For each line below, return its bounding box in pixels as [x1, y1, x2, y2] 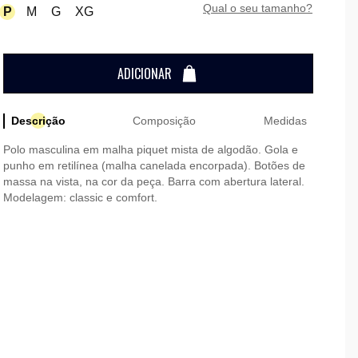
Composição [133, 113, 197, 127]
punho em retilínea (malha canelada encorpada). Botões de [2, 158, 305, 172]
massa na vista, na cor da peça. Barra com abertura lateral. [2, 174, 304, 188]
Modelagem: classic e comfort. [2, 190, 157, 204]
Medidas [263, 113, 307, 127]
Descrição [10, 113, 66, 127]
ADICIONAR [117, 64, 172, 83]
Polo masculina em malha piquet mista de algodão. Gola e [2, 142, 298, 156]
